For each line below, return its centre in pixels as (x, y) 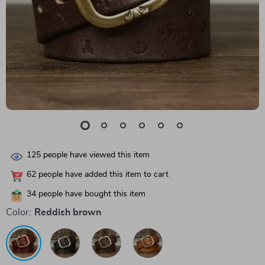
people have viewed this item (95, 155)
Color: (19, 212)
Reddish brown (68, 212)
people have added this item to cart (102, 175)
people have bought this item (91, 194)
